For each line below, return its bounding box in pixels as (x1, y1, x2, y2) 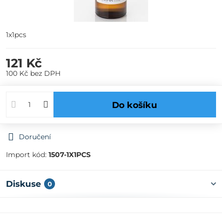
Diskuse (6, 179, 41, 189)
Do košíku (119, 99, 158, 110)
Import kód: (6, 150, 49, 159)
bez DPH (30, 69, 60, 78)
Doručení (19, 132, 51, 141)
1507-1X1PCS (49, 150, 91, 159)
